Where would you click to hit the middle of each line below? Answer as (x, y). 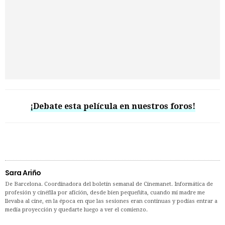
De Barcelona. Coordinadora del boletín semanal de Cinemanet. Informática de (109, 184)
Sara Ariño (23, 173)
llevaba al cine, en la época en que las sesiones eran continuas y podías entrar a (111, 201)
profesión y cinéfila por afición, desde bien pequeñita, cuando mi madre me (105, 192)
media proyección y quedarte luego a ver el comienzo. (76, 209)
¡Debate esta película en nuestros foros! (113, 106)
